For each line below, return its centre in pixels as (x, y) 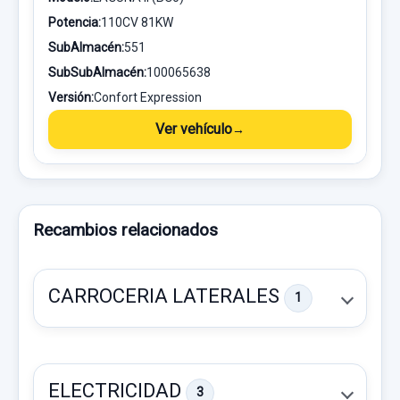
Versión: (71, 97)
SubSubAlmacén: (97, 72)
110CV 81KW (137, 22)
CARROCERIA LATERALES (166, 296)
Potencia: (75, 22)
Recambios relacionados (125, 229)
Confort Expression (148, 97)
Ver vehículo (194, 129)
